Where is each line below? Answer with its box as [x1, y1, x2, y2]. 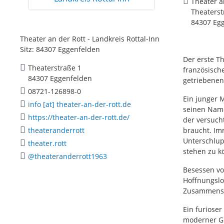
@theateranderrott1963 [28, 151, 107, 161]
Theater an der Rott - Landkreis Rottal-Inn [20, 33, 159, 43]
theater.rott [28, 138, 66, 148]
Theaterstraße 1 [28, 62, 81, 72]
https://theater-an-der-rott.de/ [28, 112, 129, 122]
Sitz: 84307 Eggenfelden [20, 44, 100, 54]
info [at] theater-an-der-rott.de [28, 99, 131, 109]
